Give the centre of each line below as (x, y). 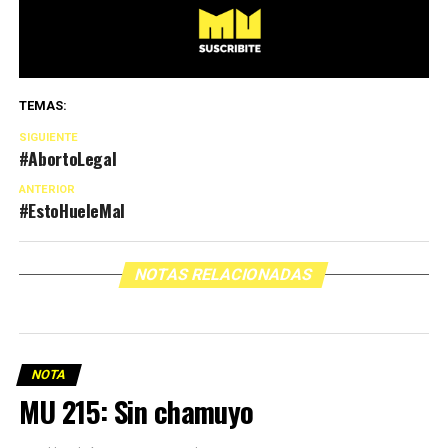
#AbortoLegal (67, 158)
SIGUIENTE (48, 138)
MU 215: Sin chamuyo (136, 411)
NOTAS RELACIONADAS (224, 275)
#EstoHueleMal (72, 210)
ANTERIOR (46, 190)
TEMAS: (42, 106)
